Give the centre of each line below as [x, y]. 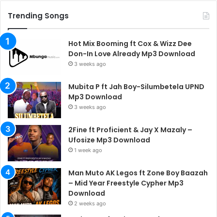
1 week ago [88, 150]
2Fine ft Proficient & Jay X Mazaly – [130, 130]
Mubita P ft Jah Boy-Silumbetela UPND [136, 86]
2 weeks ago [90, 203]
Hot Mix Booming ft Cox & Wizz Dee [130, 43]
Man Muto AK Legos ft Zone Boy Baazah [138, 173]
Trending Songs [38, 15]
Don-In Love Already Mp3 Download [132, 54]
